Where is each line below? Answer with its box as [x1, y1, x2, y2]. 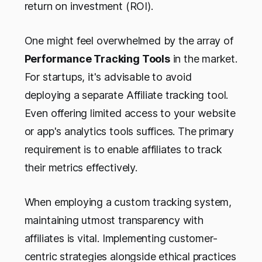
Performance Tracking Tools [24, 52, 170, 65]
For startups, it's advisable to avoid [24, 70, 192, 83]
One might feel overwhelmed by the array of [24, 34, 233, 47]
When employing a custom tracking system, [24, 195, 232, 208]
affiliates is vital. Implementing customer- [24, 232, 218, 244]
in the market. [170, 52, 237, 65]
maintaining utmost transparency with [24, 213, 204, 226]
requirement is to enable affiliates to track [24, 143, 222, 156]
